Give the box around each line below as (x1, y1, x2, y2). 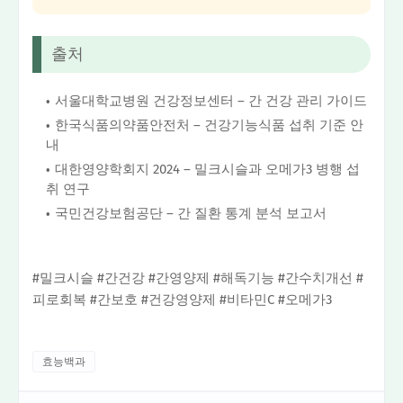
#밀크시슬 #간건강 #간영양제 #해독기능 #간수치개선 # (32, 269, 363, 286)
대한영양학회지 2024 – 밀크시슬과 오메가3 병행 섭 (55, 160, 360, 177)
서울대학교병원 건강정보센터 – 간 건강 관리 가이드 (55, 92, 367, 109)
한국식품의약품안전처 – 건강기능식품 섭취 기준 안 (55, 116, 363, 133)
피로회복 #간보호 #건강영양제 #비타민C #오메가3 (32, 291, 332, 308)
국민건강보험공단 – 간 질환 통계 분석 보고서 (55, 204, 327, 221)
